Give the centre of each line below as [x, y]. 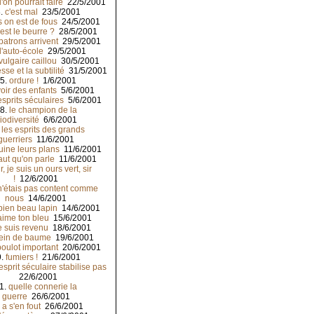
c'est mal [21, 12]
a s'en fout [21, 307]
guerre [14, 297]
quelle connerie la [43, 287]
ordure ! [24, 81]
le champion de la [43, 110]
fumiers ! [21, 258]
